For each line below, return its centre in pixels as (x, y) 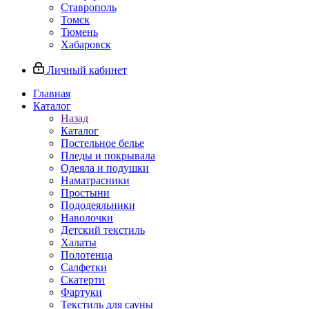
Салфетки (84, 267)
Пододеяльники (98, 205)
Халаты (79, 242)
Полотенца (87, 255)
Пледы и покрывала (108, 156)
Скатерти (83, 280)
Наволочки (87, 218)
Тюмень (79, 32)
